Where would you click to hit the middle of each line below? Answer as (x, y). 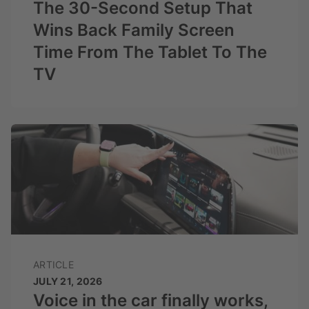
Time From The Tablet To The (150, 52)
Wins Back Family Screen (134, 30)
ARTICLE (53, 265)
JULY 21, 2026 (68, 281)
